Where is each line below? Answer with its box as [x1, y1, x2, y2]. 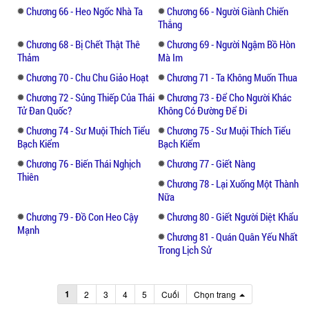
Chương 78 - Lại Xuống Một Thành [167, 176, 299, 190]
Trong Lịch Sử [158, 242, 212, 257]
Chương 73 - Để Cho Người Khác [167, 90, 292, 104]
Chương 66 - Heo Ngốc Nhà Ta [26, 3, 143, 18]
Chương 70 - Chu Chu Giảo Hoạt [26, 70, 149, 84]
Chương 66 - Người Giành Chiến [167, 3, 288, 18]
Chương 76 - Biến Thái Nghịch [26, 156, 141, 170]
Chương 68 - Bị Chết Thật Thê [26, 37, 140, 51]
